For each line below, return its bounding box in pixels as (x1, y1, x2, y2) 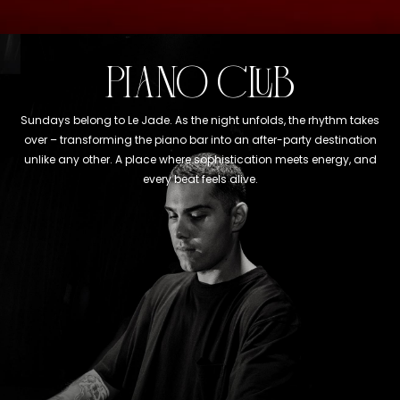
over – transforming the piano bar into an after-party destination (23, 131, 377, 147)
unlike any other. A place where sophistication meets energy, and (23, 151, 377, 167)
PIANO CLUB (105, 61, 295, 106)
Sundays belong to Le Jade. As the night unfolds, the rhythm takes (21, 112, 379, 128)
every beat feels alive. (142, 171, 258, 187)
